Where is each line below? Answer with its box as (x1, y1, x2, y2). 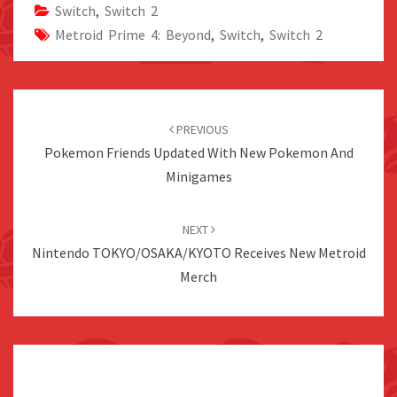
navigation (12, 111, 102, 136)
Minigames (165, 167, 232, 186)
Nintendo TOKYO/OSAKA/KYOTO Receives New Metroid (31, 244, 366, 262)
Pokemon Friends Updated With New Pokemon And (43, 144, 354, 162)
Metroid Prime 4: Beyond (55, 26, 211, 44)
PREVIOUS (173, 121, 229, 138)
